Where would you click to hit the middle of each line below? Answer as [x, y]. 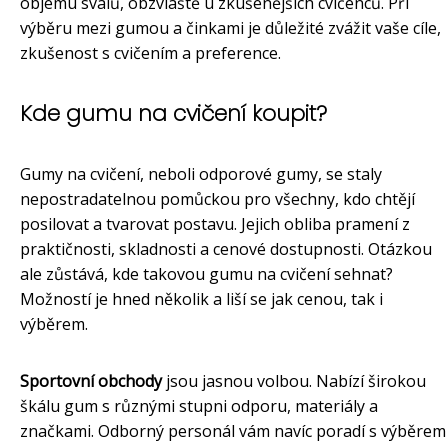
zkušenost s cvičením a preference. [150, 53]
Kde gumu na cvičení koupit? [173, 114]
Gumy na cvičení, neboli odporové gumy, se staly [201, 174]
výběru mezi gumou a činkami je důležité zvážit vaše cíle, [230, 28]
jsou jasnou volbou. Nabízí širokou [294, 381]
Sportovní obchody [91, 381]
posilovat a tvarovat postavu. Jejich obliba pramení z [215, 224]
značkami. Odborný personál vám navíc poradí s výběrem [233, 431]
